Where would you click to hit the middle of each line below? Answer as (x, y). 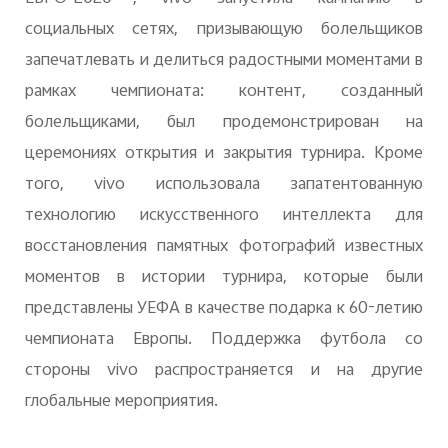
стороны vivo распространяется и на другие (224, 370)
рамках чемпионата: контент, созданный (224, 91)
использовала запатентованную (289, 184)
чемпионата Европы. (108, 339)
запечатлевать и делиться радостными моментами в (224, 60)
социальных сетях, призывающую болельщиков (224, 29)
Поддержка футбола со (317, 339)
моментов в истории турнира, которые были (224, 277)
